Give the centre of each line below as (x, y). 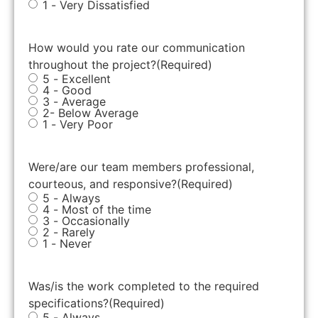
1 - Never (67, 243)
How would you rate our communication (137, 47)
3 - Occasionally (86, 220)
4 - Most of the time (97, 209)
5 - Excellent (77, 78)
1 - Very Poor (78, 124)
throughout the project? (92, 64)
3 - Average (74, 101)
